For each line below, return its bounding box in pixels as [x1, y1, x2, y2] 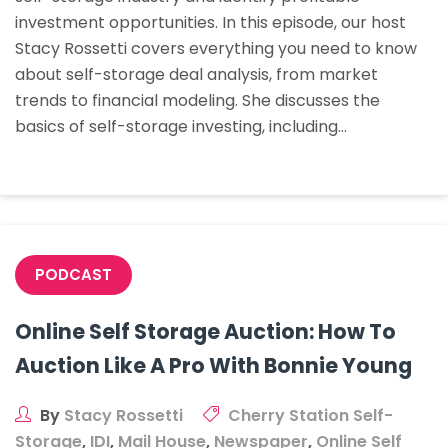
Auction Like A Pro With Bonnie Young [15, 351, 412, 380]
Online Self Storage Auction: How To [15, 317, 396, 346]
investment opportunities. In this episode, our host [15, 11, 406, 34]
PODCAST [35, 264, 112, 285]
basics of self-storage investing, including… [15, 115, 347, 138]
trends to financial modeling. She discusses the [15, 89, 380, 112]
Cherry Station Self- [228, 404, 393, 427]
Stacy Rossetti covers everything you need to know [15, 37, 417, 60]
